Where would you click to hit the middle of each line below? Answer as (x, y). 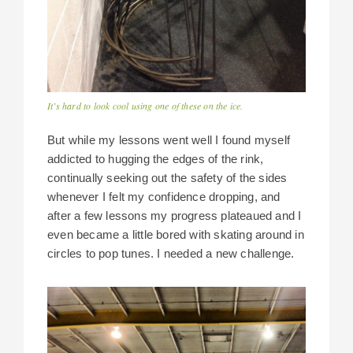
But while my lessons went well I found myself (169, 139)
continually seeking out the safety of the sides (167, 177)
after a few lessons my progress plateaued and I (175, 215)
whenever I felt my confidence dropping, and (164, 196)
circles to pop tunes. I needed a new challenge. (171, 253)
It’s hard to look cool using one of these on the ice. (145, 105)
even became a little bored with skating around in (176, 234)
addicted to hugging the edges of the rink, (156, 158)
